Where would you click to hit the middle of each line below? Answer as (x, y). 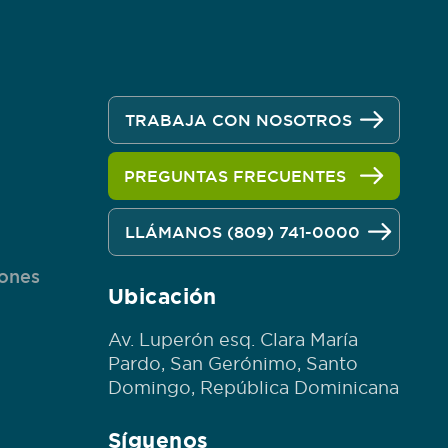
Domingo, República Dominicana (253, 387)
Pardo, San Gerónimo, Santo (233, 363)
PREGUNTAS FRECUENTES (235, 176)
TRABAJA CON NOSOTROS (238, 120)
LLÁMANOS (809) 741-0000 (242, 232)
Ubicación (162, 296)
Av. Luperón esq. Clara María (233, 339)
